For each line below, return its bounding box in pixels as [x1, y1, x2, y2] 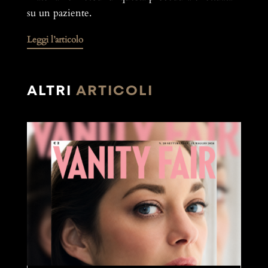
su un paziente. [26, 5, 92, 20]
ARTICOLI [75, 83, 153, 98]
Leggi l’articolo [26, 33, 83, 45]
